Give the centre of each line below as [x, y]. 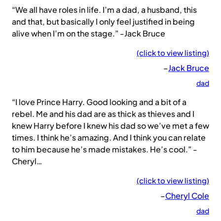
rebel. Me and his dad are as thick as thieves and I [103, 114]
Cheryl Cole [187, 196]
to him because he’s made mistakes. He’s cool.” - [105, 149]
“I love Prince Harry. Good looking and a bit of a [99, 102]
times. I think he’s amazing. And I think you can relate [109, 138]
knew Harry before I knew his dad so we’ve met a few [110, 126]
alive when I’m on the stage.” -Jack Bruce [89, 34]
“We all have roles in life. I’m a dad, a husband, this [104, 10]
